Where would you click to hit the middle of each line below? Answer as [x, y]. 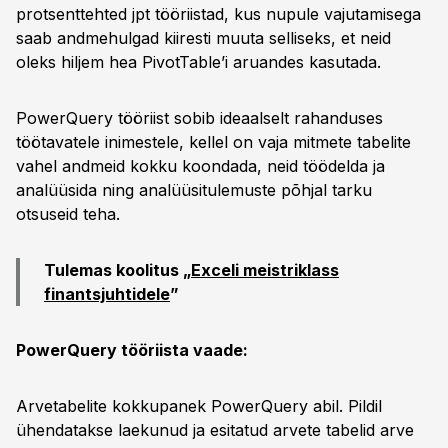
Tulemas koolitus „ [117, 270]
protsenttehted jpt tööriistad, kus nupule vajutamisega [218, 14]
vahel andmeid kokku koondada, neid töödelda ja [200, 166]
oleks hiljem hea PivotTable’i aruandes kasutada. [198, 62]
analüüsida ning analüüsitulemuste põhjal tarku [194, 190]
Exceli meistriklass [265, 270]
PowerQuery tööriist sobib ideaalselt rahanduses [199, 118]
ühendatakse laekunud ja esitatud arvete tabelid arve [215, 430]
